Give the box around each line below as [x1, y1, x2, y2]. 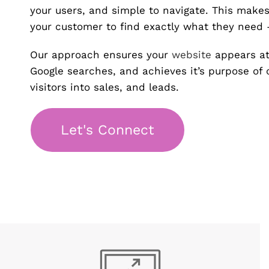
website [172, 49, 211, 61]
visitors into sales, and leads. [30, 81, 179, 94]
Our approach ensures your [30, 49, 172, 61]
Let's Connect [61, 122, 154, 139]
